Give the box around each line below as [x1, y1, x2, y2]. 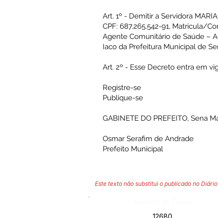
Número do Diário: [134, 198, 192, 206]
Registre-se [103, 83, 141, 92]
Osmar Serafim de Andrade [103, 134, 194, 143]
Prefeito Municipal [103, 145, 163, 153]
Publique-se [103, 93, 143, 102]
